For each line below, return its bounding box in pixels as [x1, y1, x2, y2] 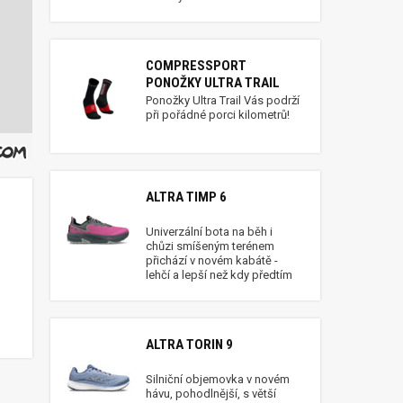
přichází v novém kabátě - [146, 254, 278, 267]
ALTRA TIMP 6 [146, 189, 227, 205]
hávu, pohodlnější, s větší [146, 387, 276, 400]
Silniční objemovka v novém [146, 372, 290, 386]
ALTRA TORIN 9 [146, 336, 233, 353]
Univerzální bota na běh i [146, 225, 273, 238]
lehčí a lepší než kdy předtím [146, 268, 292, 282]
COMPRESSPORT [146, 58, 246, 74]
